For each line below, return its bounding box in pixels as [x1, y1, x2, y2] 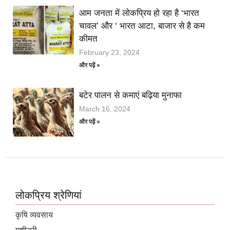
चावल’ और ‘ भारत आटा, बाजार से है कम [79, 21, 205, 31]
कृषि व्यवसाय [15, 210, 53, 220]
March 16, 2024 [79, 104, 131, 113]
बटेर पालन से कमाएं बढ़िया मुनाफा [79, 90, 182, 100]
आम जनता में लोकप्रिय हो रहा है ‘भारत [79, 8, 200, 18]
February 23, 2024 [79, 48, 140, 56]
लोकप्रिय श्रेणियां [15, 189, 82, 201]
